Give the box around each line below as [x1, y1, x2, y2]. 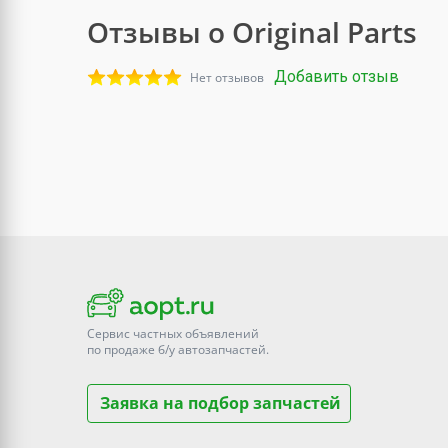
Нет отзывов [190, 69, 264, 86]
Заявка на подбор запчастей [100, 392, 341, 415]
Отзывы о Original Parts [87, 13, 417, 51]
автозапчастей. [175, 341, 269, 359]
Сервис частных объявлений [87, 325, 259, 343]
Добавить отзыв [274, 67, 399, 86]
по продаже [87, 341, 158, 359]
